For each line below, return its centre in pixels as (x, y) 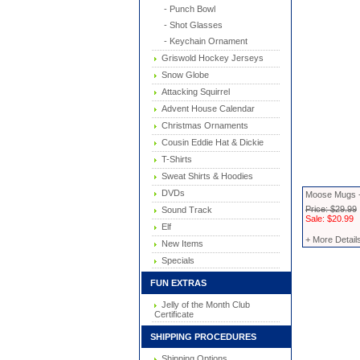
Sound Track (184, 210)
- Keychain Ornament (201, 41)
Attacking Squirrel (193, 92)
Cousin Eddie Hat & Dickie (210, 142)
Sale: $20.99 (329, 219)
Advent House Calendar (206, 108)
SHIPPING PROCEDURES (199, 337)
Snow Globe (183, 75)
